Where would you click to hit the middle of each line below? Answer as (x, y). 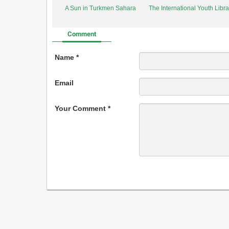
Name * (67, 57)
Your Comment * (83, 108)
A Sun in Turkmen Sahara (100, 8)
